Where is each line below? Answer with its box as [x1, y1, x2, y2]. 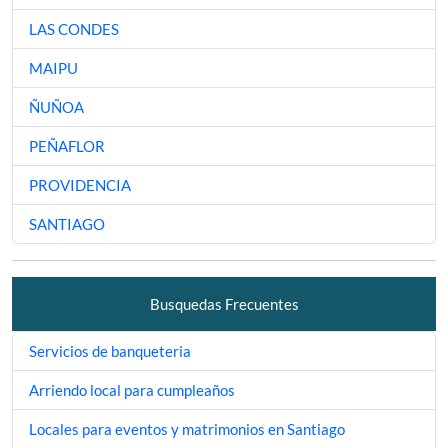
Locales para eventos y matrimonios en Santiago [29, 420, 345, 439]
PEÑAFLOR [29, 137, 105, 156]
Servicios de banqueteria [29, 342, 191, 361]
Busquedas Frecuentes [149, 295, 299, 314]
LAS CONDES [29, 20, 119, 39]
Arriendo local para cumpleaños [29, 381, 235, 400]
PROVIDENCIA [29, 176, 131, 195]
